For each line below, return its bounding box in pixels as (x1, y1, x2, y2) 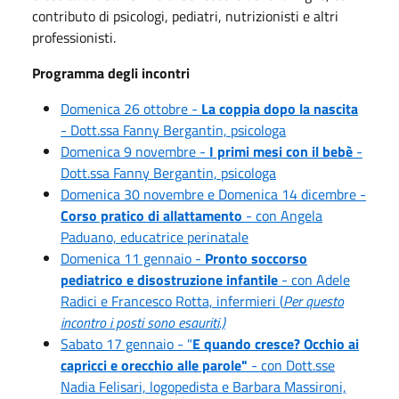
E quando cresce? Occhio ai (192, 332, 359, 354)
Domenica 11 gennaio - (61, 247, 205, 269)
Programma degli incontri (32, 61, 190, 84)
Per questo (283, 289, 344, 312)
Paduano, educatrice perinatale (61, 225, 248, 248)
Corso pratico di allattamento (61, 204, 242, 226)
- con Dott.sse (248, 354, 335, 376)
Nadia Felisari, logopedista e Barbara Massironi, (61, 375, 346, 397)
